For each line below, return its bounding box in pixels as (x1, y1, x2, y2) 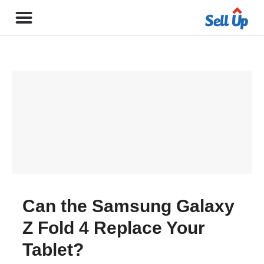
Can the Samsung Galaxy (22, 196, 235, 216)
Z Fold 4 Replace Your (22, 218, 205, 237)
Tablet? (22, 240, 84, 259)
